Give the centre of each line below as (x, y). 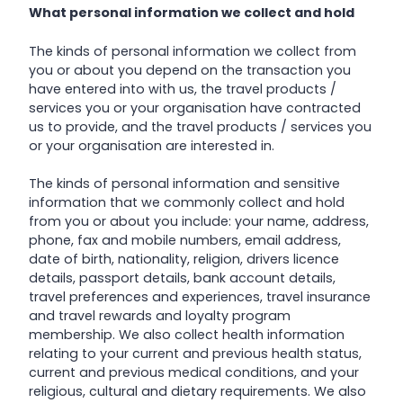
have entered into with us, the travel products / (183, 89)
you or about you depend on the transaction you (190, 70)
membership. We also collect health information (187, 335)
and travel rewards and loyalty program (160, 316)
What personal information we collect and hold (192, 13)
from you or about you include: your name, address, (199, 222)
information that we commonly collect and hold (187, 203)
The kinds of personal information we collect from (193, 51)
